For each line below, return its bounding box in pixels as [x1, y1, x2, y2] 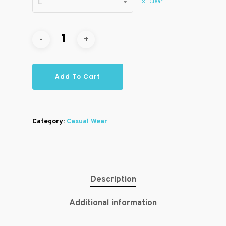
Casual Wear [67, 117, 107, 126]
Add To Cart [55, 72, 100, 81]
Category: [32, 117, 67, 126]
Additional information [69, 198, 157, 209]
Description [90, 174, 136, 185]
